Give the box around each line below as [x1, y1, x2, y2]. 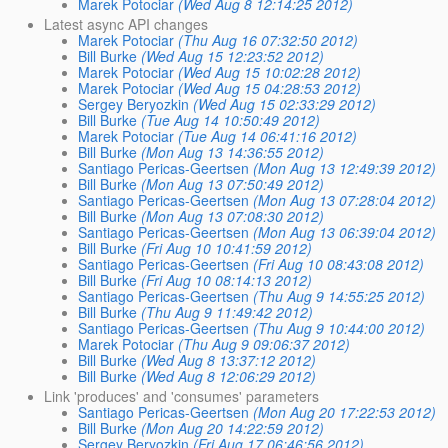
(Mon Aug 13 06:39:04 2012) [253, 221, 437, 242]
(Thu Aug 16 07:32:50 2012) [178, 29, 359, 50]
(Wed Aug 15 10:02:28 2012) [178, 61, 362, 82]
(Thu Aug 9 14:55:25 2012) [253, 285, 426, 306]
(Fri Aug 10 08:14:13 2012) [141, 269, 313, 290]
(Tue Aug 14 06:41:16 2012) [178, 125, 358, 146]
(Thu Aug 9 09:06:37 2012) [178, 333, 351, 354]
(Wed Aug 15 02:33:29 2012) [193, 93, 377, 114]
